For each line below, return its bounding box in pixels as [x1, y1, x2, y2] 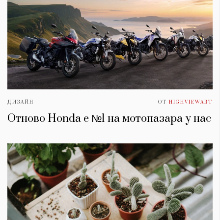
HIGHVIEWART [169, 99, 213, 106]
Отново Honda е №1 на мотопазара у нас [7, 112, 211, 126]
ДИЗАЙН [7, 99, 34, 106]
